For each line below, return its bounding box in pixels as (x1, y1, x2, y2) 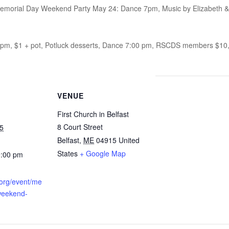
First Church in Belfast (57, 109, 129, 119)
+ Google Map (80, 148, 126, 158)
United (119, 135, 140, 145)
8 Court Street (57, 122, 103, 132)
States (57, 148, 78, 158)
